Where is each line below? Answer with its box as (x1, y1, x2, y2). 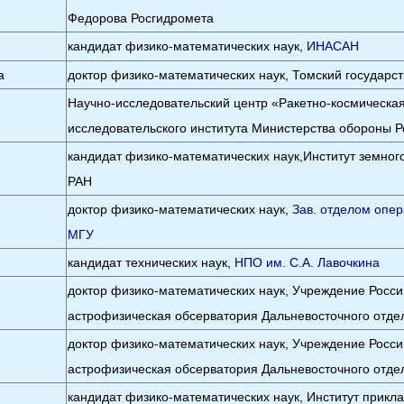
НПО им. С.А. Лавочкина (234, 255, 381, 270)
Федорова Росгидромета (68, 11, 215, 25)
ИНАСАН (307, 39, 360, 53)
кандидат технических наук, (68, 255, 235, 270)
